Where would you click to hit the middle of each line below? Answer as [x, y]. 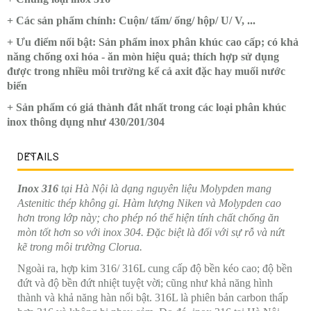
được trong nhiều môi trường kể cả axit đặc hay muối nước [146, 72]
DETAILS [39, 157]
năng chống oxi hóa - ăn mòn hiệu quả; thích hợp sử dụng [143, 57]
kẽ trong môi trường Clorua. [81, 247]
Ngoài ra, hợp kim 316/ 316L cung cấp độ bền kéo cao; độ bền [155, 269]
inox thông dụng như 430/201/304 [86, 122]
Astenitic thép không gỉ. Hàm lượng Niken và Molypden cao [149, 203]
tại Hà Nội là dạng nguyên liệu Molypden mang [165, 189]
